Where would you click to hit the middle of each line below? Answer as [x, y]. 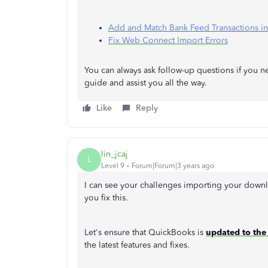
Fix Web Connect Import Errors [168, 40]
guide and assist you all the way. [147, 83]
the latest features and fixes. [138, 245]
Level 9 [113, 166]
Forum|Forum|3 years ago [173, 166]
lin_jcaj [115, 154]
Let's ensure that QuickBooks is [145, 232]
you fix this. [106, 197]
